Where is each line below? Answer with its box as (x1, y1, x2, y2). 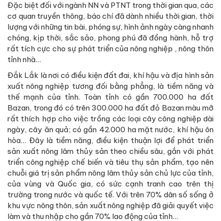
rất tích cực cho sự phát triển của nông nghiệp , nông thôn (7, 43, 214, 53)
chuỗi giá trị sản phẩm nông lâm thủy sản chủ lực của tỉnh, (7, 168, 214, 178)
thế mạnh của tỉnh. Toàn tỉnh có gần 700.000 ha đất (7, 92, 214, 102)
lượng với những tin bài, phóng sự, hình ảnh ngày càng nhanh (7, 22, 214, 32)
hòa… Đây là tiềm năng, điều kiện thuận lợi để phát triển (7, 135, 214, 145)
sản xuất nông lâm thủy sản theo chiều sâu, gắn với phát (7, 146, 214, 156)
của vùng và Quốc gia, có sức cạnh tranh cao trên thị (7, 179, 214, 188)
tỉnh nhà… (7, 54, 41, 64)
